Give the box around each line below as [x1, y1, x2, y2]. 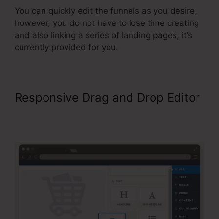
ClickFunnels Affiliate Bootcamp [15, 104, 192, 119]
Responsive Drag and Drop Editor [15, 90, 200, 105]
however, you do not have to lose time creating [15, 18, 199, 28]
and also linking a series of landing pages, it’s [15, 30, 192, 41]
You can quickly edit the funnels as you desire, [15, 6, 197, 16]
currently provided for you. [15, 43, 121, 53]
